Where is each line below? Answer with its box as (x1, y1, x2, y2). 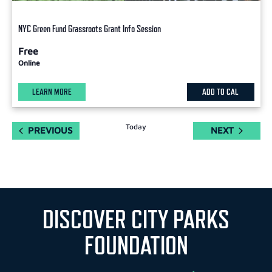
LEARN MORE (32, 86, 72, 97)
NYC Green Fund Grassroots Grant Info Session (18, 22, 161, 35)
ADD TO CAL (202, 86, 239, 97)
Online (18, 58, 40, 67)
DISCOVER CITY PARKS (42, 204, 229, 234)
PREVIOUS (28, 125, 72, 136)
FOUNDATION (84, 230, 188, 260)
